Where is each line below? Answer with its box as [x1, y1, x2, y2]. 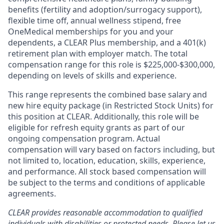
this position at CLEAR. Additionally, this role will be [8, 111, 199, 122]
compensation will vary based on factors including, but [8, 144, 215, 155]
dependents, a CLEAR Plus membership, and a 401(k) [8, 37, 206, 48]
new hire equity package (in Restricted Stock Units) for [8, 100, 213, 111]
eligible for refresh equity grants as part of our [8, 122, 185, 133]
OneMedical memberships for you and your [8, 26, 173, 37]
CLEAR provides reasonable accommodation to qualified [8, 207, 202, 218]
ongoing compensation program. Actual [8, 133, 160, 144]
